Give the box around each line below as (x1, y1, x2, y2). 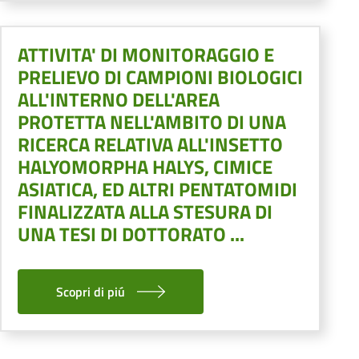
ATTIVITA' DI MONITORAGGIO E (18, 39, 274, 69)
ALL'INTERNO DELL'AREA (18, 84, 220, 114)
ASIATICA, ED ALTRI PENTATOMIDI (18, 174, 297, 204)
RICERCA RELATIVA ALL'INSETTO (18, 129, 283, 159)
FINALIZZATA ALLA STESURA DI (18, 196, 272, 226)
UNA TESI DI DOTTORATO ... (18, 219, 244, 248)
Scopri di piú (56, 281, 125, 301)
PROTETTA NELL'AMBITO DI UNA (18, 107, 286, 136)
